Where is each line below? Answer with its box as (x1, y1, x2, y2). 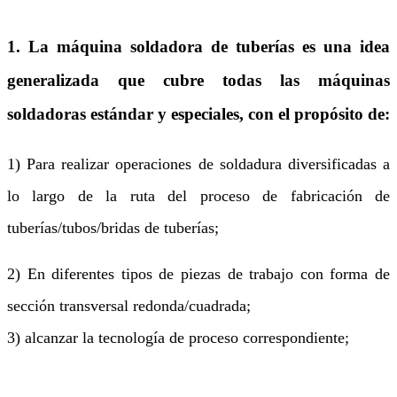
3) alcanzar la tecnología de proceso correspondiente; (7, 329, 349, 347)
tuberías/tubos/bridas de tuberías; (7, 219, 219, 237)
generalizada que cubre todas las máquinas (7, 71, 390, 90)
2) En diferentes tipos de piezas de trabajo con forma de (7, 265, 390, 284)
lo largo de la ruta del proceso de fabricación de (7, 187, 390, 206)
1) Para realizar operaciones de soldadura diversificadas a (7, 155, 390, 174)
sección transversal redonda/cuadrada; (7, 297, 251, 315)
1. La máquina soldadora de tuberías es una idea (7, 37, 390, 57)
